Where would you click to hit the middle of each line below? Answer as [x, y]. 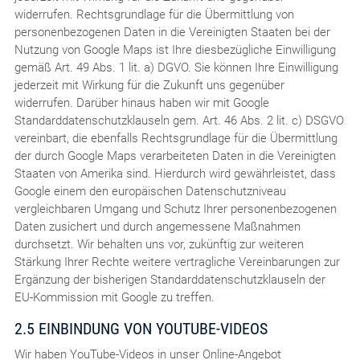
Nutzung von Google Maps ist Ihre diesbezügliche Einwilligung [175, 49]
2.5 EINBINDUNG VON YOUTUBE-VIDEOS [141, 328]
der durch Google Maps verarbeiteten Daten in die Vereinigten [175, 155]
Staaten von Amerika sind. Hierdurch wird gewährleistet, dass [175, 173]
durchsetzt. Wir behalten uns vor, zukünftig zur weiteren [159, 244]
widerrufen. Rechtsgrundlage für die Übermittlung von [154, 14]
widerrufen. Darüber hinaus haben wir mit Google [141, 102]
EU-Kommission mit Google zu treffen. [114, 297]
